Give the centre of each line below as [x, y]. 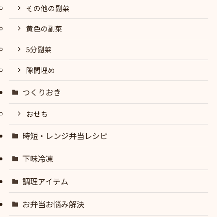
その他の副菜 [48, 8]
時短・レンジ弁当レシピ [65, 135]
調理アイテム [46, 181]
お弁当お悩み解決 [54, 204]
